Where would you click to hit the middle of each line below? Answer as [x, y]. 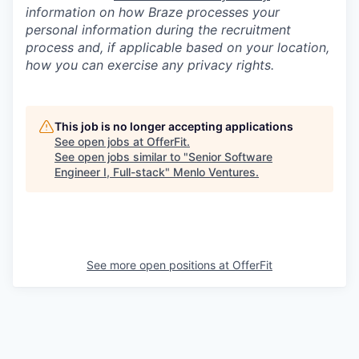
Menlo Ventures [214, 172]
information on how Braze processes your [153, 12]
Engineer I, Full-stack [110, 172]
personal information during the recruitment [158, 30]
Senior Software [230, 157]
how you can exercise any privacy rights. [150, 65]
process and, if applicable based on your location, [177, 47]
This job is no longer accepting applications [174, 126]
